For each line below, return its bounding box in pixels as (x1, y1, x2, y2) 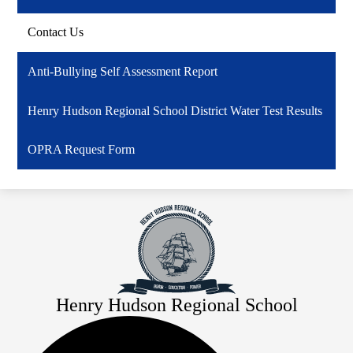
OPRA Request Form (28, 143, 136, 157)
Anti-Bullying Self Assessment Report (28, 64, 218, 78)
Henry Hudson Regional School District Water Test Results (28, 103, 323, 117)
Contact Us (28, 25, 84, 39)
